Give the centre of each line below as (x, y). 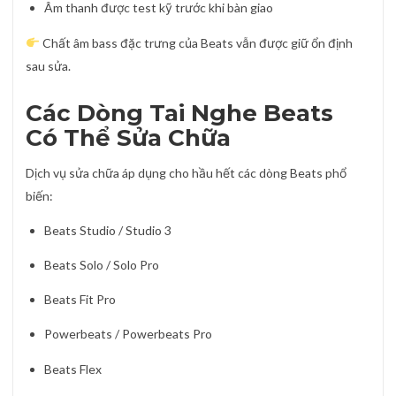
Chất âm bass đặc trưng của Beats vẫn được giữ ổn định (196, 42)
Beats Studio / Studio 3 (108, 230)
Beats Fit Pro (80, 300)
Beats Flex (73, 369)
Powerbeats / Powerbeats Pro (128, 334)
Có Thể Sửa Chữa (128, 137)
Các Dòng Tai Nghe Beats (179, 113)
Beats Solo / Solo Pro (102, 265)
